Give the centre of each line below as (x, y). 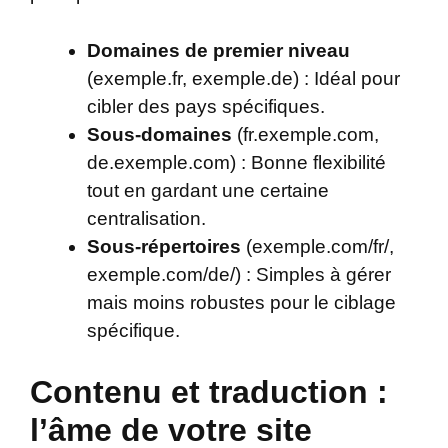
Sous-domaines (159, 134)
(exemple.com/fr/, (317, 246)
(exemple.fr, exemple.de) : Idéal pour (243, 78)
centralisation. (146, 218)
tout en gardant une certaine (208, 190)
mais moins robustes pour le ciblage (241, 302)
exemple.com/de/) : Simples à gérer (239, 274)
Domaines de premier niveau (218, 50)
